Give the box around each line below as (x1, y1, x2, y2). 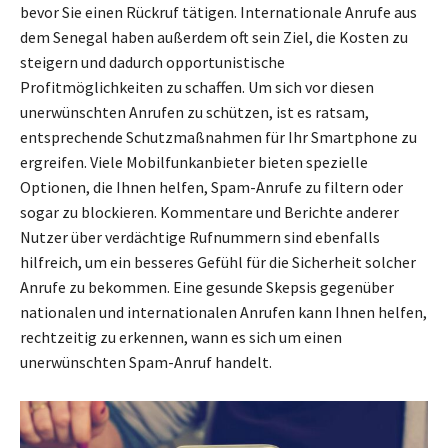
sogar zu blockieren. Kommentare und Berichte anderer (20, 202, 399, 223)
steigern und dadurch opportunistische (20, 52, 285, 73)
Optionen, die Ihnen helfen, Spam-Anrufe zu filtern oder (20, 177, 403, 198)
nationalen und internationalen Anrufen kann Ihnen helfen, (20, 302, 427, 323)
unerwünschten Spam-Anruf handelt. (20, 352, 272, 373)
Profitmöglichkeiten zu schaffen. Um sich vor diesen (20, 77, 374, 98)
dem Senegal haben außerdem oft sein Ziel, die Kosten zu (20, 27, 408, 48)
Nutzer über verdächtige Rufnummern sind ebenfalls (20, 227, 380, 248)
